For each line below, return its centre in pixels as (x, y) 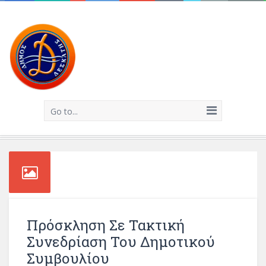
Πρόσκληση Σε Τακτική (106, 225)
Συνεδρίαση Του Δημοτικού (121, 242)
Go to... (64, 111)
